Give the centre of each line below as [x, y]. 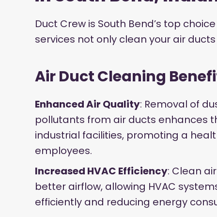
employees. [63, 151]
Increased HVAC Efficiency [101, 171]
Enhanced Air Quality [87, 104]
